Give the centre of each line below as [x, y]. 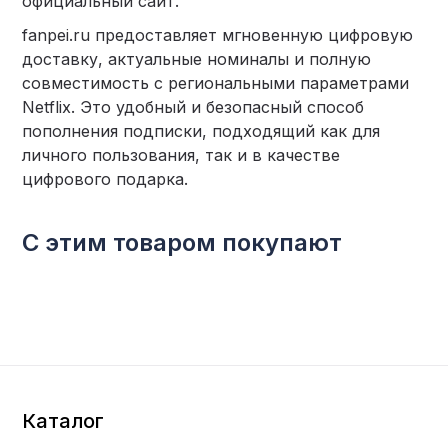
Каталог [63, 420]
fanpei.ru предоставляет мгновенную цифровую [218, 34]
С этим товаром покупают [182, 242]
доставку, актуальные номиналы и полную [197, 58]
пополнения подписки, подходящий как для [201, 130]
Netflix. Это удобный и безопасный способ [193, 106]
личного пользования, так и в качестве [181, 154]
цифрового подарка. [105, 178]
